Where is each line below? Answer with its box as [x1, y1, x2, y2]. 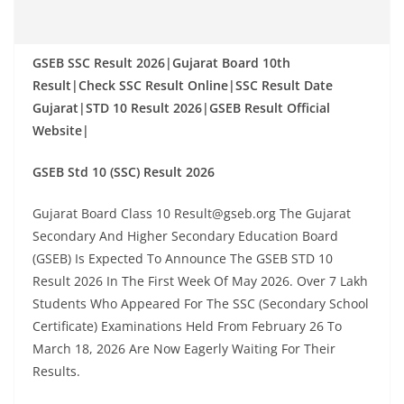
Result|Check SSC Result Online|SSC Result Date [32, 77, 333, 94]
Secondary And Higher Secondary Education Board [32, 227, 338, 244]
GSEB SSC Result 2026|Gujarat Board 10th [32, 54, 290, 71]
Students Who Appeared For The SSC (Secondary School [32, 295, 369, 312]
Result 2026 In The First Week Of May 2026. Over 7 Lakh [32, 272, 368, 289]
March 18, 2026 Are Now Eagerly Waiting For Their [32, 340, 335, 357]
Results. [32, 363, 80, 380]
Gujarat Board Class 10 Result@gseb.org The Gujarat [32, 205, 351, 222]
